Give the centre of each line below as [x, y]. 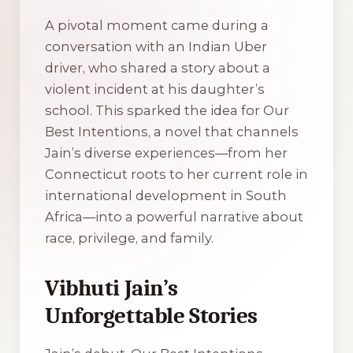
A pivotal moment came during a [157, 26]
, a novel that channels [223, 132]
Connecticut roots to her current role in [176, 175]
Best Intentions [97, 132]
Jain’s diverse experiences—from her [166, 153]
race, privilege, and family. [129, 238]
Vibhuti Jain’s [111, 288]
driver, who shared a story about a [158, 68]
